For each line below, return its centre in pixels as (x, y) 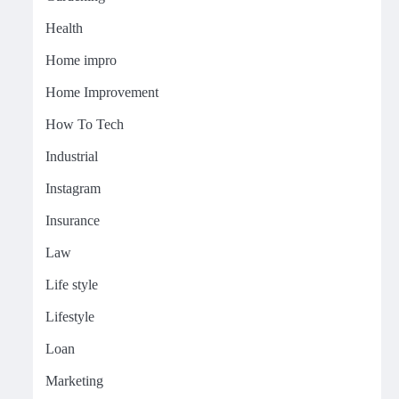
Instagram (73, 188)
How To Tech (84, 124)
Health (64, 28)
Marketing (74, 381)
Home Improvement (102, 92)
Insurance (72, 220)
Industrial (71, 156)
